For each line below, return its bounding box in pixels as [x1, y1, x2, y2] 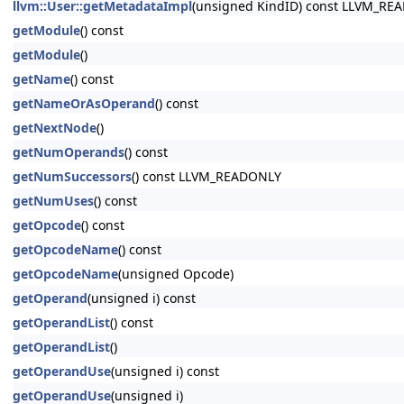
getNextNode [13, 119, 96, 136]
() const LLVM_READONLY [132, 168, 281, 185]
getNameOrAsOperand [13, 95, 155, 112]
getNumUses [13, 192, 94, 209]
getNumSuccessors [13, 168, 132, 185]
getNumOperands [13, 143, 124, 161]
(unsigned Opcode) [118, 265, 234, 282]
